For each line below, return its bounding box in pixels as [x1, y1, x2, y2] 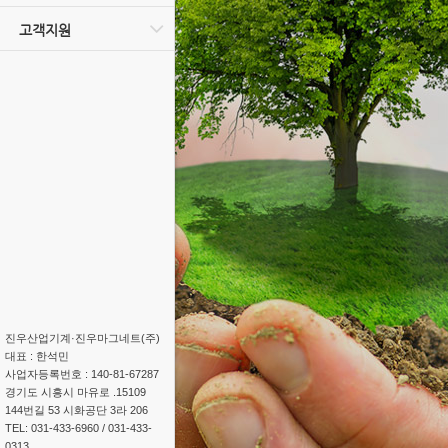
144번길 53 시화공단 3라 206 [5, 403, 148, 416]
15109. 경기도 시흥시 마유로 [5, 385, 110, 398]
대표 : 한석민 [5, 349, 69, 362]
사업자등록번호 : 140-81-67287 [5, 367, 159, 380]
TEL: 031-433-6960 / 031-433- [5, 421, 152, 434]
